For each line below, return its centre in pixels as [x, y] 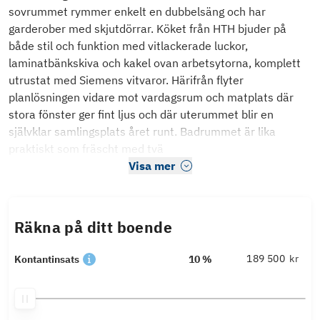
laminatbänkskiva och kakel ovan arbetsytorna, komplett [155, 63]
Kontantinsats [47, 260]
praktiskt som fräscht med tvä [86, 149]
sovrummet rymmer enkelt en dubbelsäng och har [137, 12]
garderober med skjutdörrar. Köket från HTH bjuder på [147, 29]
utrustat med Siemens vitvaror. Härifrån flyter [126, 80]
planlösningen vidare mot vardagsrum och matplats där [151, 97]
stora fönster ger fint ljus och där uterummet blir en [141, 115]
